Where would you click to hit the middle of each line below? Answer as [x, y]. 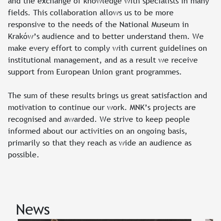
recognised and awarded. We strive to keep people [99, 119]
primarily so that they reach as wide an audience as [100, 142]
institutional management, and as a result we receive [103, 59]
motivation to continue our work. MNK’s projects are [102, 107]
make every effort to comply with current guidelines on [108, 48]
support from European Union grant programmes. [95, 71]
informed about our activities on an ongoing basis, [98, 130]
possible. [24, 154]
